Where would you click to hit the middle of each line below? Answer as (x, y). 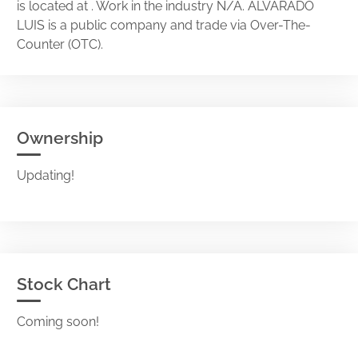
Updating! (46, 175)
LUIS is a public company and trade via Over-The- (164, 25)
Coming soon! (58, 322)
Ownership (60, 138)
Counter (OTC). (60, 44)
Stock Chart (64, 284)
